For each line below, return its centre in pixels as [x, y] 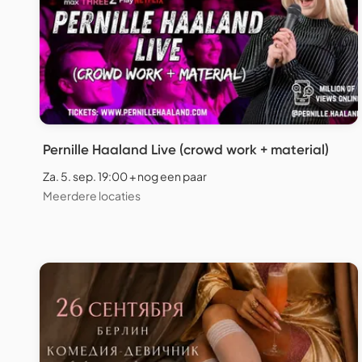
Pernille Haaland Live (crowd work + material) [186, 149]
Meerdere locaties [92, 195]
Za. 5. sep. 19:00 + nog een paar [125, 176]
